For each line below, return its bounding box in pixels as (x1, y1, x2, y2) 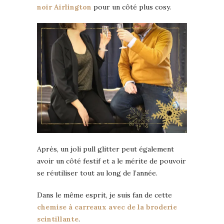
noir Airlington (37, 2, 91, 11)
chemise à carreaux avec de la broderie (37, 202, 177, 212)
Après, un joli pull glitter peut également (37, 144, 174, 154)
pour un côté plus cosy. (91, 2, 171, 11)
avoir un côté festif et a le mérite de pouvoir (37, 156, 186, 166)
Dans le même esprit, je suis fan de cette (37, 190, 172, 200)
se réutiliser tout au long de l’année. (37, 168, 157, 178)
